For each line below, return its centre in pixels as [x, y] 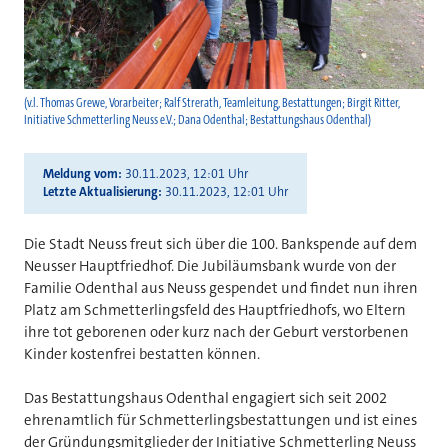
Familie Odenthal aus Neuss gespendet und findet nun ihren [221, 287]
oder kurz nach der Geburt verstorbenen [279, 331]
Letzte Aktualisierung [100, 192]
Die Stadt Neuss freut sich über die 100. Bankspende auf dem [220, 243]
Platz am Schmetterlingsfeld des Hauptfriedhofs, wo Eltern [215, 309]
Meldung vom [80, 174]
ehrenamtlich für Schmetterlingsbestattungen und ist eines [220, 419]
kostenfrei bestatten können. [165, 353]
